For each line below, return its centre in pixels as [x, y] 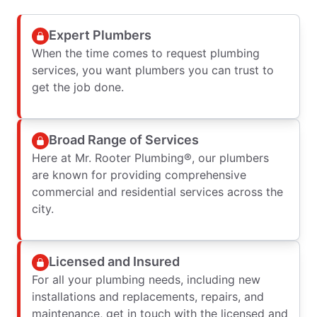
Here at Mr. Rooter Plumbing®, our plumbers [150, 157]
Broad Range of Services [124, 140]
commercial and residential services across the [157, 191]
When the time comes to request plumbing [146, 53]
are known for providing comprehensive [139, 174]
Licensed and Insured [114, 262]
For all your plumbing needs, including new [146, 279]
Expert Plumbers [100, 35]
